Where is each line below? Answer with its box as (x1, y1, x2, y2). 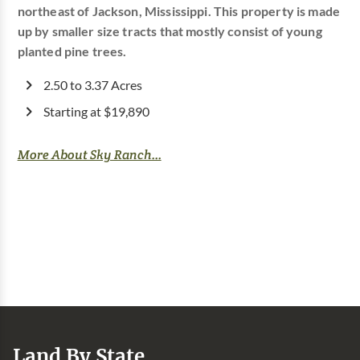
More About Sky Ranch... (17, 145, 162, 163)
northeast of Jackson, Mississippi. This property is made (17, 3, 341, 18)
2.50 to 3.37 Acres (43, 77, 142, 92)
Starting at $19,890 (43, 104, 149, 119)
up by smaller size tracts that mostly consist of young (17, 23, 322, 39)
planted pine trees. (17, 43, 127, 59)
